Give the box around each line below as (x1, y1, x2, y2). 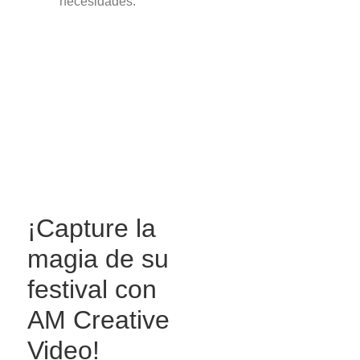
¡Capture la (27, 213, 157, 243)
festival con (27, 274, 157, 304)
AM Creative (27, 305, 170, 334)
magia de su (27, 243, 170, 273)
